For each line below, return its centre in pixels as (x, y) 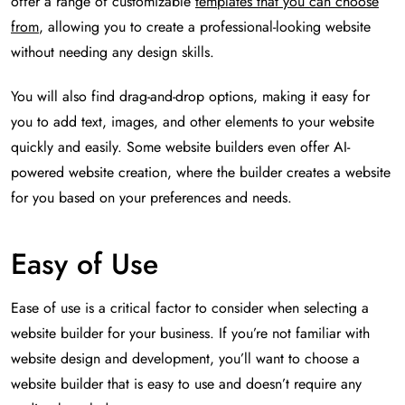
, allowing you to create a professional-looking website (205, 27)
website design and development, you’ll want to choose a (185, 359)
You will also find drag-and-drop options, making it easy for (190, 97)
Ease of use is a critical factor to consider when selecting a (190, 308)
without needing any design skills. (113, 52)
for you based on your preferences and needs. (151, 198)
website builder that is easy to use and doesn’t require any (186, 384)
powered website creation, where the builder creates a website (201, 173)
